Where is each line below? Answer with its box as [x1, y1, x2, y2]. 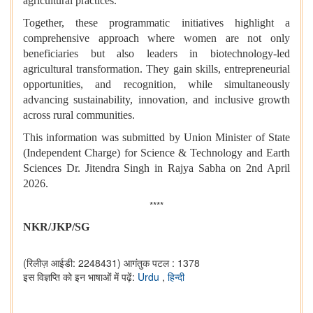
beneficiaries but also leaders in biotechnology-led [23, 48, 290, 60]
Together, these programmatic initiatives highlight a [23, 17, 290, 29]
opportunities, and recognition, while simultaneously [23, 78, 290, 91]
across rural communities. [23, 109, 135, 122]
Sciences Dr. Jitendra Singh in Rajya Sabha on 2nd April [23, 162, 290, 175]
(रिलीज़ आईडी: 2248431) [23, 256, 121, 270]
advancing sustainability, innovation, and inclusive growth [23, 94, 290, 106]
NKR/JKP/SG [23, 221, 92, 233]
